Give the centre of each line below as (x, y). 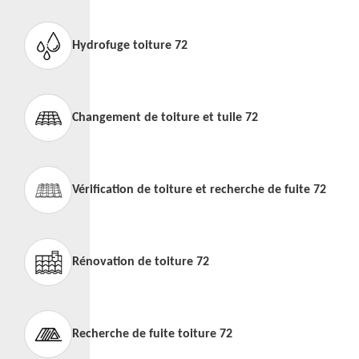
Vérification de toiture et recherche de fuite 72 (199, 190)
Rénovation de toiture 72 (141, 262)
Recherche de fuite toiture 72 (152, 334)
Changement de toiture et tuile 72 (165, 118)
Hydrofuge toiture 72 (130, 46)
